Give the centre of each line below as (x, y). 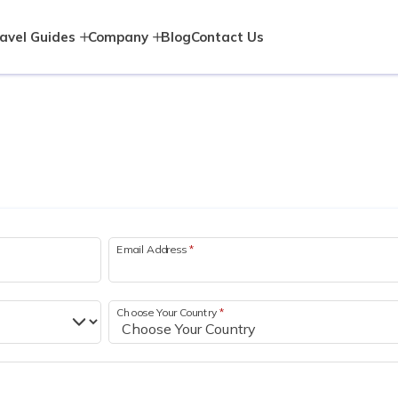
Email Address (153, 249)
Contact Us (227, 37)
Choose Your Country (168, 312)
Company (118, 36)
